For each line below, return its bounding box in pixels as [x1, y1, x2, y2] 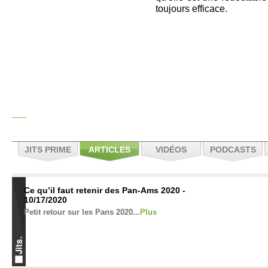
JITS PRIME [25, 145, 71, 154]
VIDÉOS [156, 145, 187, 154]
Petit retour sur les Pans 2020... [24, 208, 140, 217]
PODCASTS [209, 145, 256, 154]
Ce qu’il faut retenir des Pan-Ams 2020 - [24, 185, 185, 195]
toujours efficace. [156, 3, 227, 14]
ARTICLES [89, 145, 130, 154]
